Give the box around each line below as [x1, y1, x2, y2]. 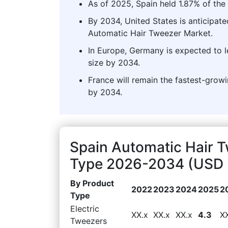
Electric [70, 203, 99, 214]
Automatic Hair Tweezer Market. [88, 27, 213, 38]
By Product [70, 178, 114, 188]
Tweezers [70, 215, 107, 226]
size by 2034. [88, 57, 140, 68]
